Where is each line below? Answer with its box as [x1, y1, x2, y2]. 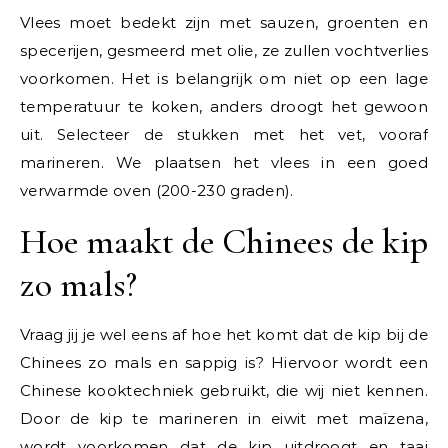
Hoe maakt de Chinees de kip [20, 220, 428, 263]
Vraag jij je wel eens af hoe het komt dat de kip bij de [20, 325, 428, 344]
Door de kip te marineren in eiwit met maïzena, [20, 409, 428, 428]
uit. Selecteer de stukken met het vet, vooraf [20, 125, 428, 144]
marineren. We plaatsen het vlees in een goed [20, 153, 428, 172]
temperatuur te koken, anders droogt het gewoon [20, 97, 428, 116]
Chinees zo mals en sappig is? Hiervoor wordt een [20, 353, 428, 372]
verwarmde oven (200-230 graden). [20, 181, 294, 200]
